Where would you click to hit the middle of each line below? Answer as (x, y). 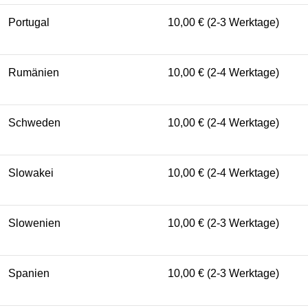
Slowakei (31, 173)
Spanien (29, 273)
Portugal (29, 22)
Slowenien (34, 223)
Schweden (34, 122)
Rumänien (34, 72)
